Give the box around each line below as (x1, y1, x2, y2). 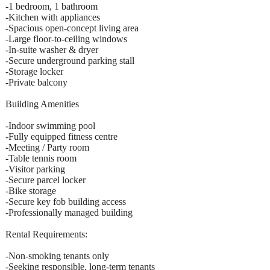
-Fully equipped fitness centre (5, 131, 118, 142)
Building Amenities (5, 99, 79, 110)
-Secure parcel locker (5, 175, 86, 186)
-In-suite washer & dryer (5, 45, 98, 55)
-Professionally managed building (5, 207, 133, 218)
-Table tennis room (5, 153, 77, 164)
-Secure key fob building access (5, 196, 126, 207)
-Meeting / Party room (5, 142, 89, 153)
